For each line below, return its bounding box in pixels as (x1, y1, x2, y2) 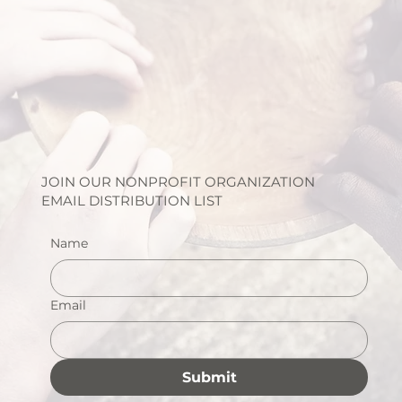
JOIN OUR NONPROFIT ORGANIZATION (40, 173, 315, 191)
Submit (181, 368, 237, 386)
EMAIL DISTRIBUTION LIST (40, 192, 223, 210)
